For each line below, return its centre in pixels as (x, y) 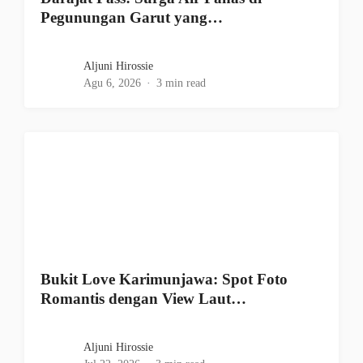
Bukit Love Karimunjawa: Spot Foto (164, 280)
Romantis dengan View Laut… (143, 299)
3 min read (181, 83)
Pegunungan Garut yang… (132, 18)
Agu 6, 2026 (112, 83)
